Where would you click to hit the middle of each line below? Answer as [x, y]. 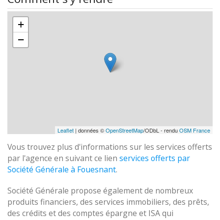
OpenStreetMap [124, 130]
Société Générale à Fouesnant [62, 169]
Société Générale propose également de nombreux [100, 191]
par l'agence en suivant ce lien [63, 158]
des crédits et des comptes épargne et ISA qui [90, 213]
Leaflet [66, 130]
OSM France [195, 130]
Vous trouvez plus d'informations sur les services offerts [110, 147]
